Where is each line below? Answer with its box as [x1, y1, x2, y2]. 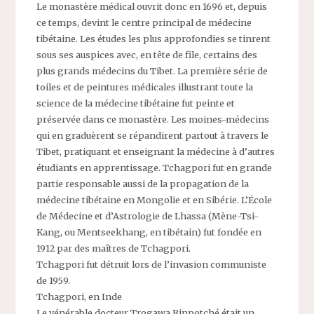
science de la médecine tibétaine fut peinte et [36, 97, 235, 109]
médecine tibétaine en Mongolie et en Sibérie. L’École [36, 194, 273, 206]
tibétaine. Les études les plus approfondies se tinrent [36, 33, 271, 45]
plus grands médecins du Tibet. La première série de [36, 65, 268, 77]
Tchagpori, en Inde [36, 291, 123, 303]
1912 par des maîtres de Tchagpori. [36, 243, 191, 254]
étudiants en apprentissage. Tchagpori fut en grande [36, 162, 273, 174]
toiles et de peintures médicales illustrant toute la [36, 81, 254, 93]
